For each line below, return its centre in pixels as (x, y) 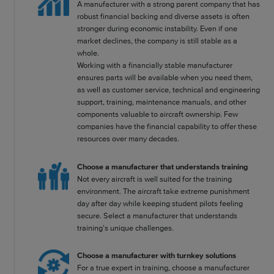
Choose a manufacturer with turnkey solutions (157, 256)
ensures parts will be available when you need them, (165, 78)
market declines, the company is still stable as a (157, 41)
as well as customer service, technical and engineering (169, 90)
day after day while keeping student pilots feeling (160, 203)
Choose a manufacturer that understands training (163, 166)
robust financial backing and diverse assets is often (164, 17)
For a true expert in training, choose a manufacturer (164, 268)
